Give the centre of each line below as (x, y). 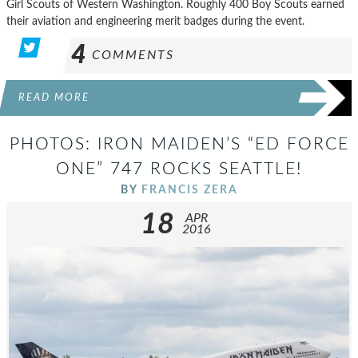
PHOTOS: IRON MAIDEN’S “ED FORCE (179, 144)
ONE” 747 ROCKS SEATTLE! (179, 169)
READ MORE (54, 97)
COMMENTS (133, 55)
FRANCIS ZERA (189, 189)
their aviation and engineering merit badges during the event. (155, 21)
